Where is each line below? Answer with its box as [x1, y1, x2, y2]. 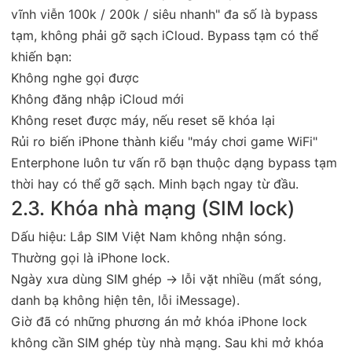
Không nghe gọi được [11, 69, 139, 86]
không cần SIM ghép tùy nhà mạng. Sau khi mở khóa [11, 334, 324, 350]
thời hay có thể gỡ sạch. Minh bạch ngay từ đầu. [11, 175, 299, 192]
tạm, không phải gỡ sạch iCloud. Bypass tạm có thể [11, 27, 318, 43]
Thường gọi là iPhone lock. [11, 249, 170, 266]
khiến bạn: [11, 48, 71, 64]
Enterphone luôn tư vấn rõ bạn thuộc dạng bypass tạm [11, 154, 337, 170]
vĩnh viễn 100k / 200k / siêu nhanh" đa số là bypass [11, 5, 317, 22]
